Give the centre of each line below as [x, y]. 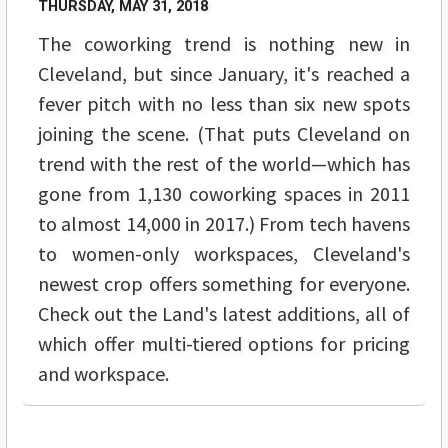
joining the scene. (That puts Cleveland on [224, 134]
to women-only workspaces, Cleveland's [224, 254]
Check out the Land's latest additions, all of [224, 314]
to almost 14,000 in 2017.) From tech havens [224, 224]
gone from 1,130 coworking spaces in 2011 [224, 194]
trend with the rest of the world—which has [224, 164]
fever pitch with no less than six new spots [224, 104]
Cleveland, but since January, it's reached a [224, 74]
